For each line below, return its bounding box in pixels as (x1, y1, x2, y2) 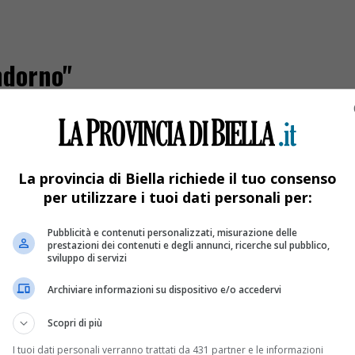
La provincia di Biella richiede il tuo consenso (18, 168, 337, 188)
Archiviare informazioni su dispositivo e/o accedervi (48, 283, 281, 296)
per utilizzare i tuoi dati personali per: (43, 187, 312, 207)
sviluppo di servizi (48, 250, 127, 265)
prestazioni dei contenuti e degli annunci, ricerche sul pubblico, (48, 238, 330, 252)
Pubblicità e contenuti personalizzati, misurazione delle (48, 225, 297, 239)
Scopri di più (48, 315, 102, 330)
